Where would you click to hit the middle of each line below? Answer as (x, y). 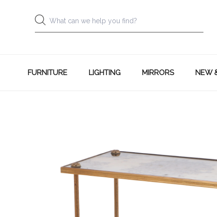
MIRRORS (158, 73)
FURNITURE (47, 73)
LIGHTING (105, 73)
